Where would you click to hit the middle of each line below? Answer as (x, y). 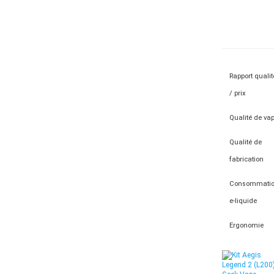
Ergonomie (247, 225)
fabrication (247, 159)
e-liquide (243, 201)
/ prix (238, 93)
